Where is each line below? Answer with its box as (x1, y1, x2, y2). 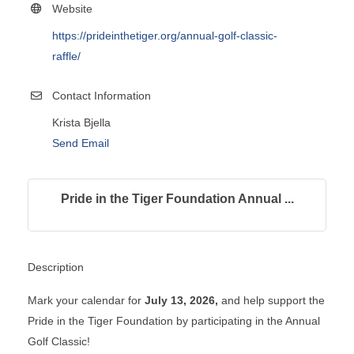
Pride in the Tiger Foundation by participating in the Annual (28, 314, 320, 327)
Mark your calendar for (28, 293, 145, 307)
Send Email (52, 136, 109, 149)
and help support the (218, 293, 325, 307)
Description (28, 260, 84, 273)
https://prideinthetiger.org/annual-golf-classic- (52, 28, 277, 42)
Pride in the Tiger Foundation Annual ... (60, 191, 294, 205)
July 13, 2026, (145, 293, 218, 307)
